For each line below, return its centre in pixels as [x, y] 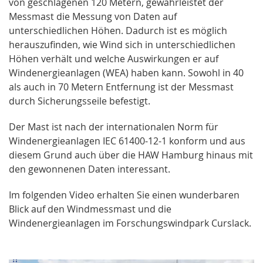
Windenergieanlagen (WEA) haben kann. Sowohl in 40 [126, 73]
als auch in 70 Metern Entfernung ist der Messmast [121, 87]
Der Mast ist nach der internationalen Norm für [114, 127]
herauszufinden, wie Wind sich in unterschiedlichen [122, 44]
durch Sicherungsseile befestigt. [80, 101]
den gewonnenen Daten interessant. [90, 169]
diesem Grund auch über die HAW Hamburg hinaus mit [131, 155]
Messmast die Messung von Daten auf [93, 16]
